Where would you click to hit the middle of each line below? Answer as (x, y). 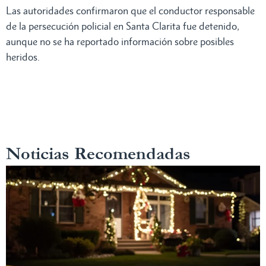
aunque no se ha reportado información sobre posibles (120, 41)
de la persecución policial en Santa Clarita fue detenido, (123, 26)
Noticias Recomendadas (98, 153)
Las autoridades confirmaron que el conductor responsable (130, 10)
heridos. (23, 57)
